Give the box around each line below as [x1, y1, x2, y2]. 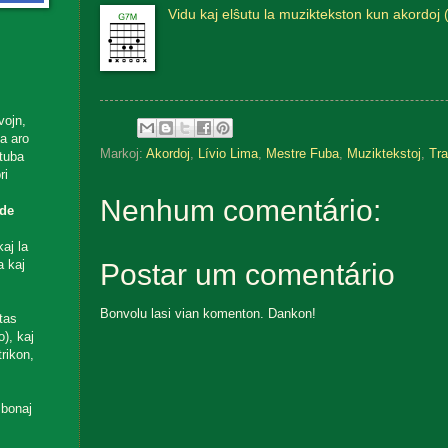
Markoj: [99, 145, 146, 161]
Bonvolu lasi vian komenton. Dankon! [99, 305, 316, 321]
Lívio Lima [197, 145, 258, 161]
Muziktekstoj [346, 145, 421, 161]
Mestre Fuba [265, 145, 339, 161]
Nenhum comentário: [99, 193, 381, 227]
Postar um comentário [99, 257, 395, 291]
